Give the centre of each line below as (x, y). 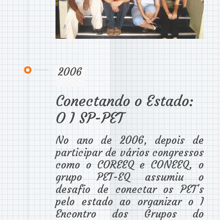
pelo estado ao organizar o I (130, 201)
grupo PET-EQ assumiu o (130, 177)
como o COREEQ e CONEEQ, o (130, 165)
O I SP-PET (90, 118)
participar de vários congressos (130, 152)
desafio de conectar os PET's (130, 189)
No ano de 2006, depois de (130, 140)
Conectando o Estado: (124, 101)
